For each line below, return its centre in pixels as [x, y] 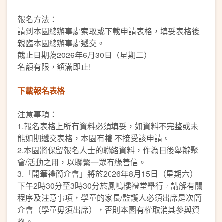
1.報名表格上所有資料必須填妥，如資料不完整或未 [108, 126]
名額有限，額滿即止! [54, 66]
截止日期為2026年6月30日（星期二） [84, 55]
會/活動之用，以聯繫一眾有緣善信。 [82, 162]
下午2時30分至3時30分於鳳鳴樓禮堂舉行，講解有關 [110, 185]
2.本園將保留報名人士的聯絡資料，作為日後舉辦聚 [108, 150]
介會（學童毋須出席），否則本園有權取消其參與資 [109, 209]
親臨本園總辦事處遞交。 [61, 43]
